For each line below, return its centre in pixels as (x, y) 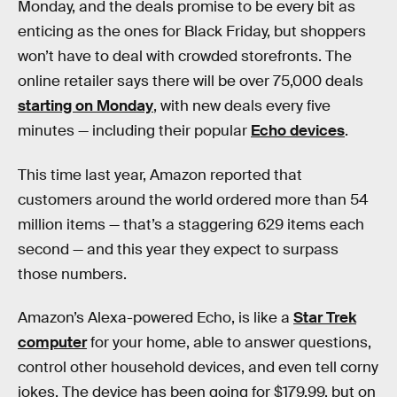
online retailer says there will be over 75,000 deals (191, 81)
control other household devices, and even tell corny (198, 368)
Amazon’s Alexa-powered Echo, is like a (156, 318)
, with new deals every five (242, 106)
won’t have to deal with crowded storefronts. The (185, 56)
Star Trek (325, 318)
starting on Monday (86, 106)
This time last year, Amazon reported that (160, 175)
